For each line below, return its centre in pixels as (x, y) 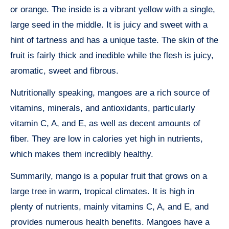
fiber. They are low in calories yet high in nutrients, (107, 139)
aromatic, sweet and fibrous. (64, 71)
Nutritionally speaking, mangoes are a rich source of (110, 93)
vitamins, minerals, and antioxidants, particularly (103, 108)
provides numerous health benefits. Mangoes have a (110, 222)
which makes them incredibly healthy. (82, 154)
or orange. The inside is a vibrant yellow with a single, (113, 10)
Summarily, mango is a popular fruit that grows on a (109, 176)
